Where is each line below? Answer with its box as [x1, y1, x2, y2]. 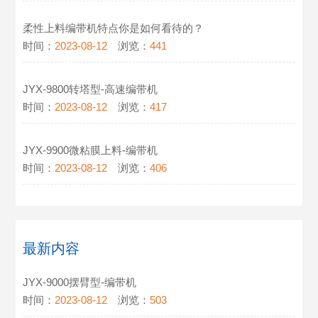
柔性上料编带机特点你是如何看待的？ [23, 22, 204, 35]
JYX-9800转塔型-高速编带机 [23, 83, 158, 96]
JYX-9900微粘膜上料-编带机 [23, 144, 158, 157]
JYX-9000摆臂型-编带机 [23, 276, 137, 289]
